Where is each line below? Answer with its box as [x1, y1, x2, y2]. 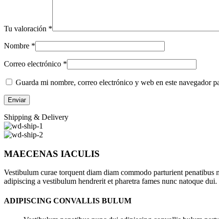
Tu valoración [4, 24, 48, 33]
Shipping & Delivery [4, 112, 68, 121]
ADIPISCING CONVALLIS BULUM [4, 196, 131, 205]
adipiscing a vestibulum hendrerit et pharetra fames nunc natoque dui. [4, 177, 217, 186]
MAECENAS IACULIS [4, 148, 100, 159]
